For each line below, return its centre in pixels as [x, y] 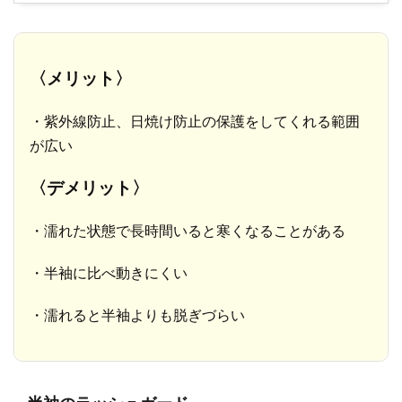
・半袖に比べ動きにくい [109, 273]
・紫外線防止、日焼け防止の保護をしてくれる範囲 [195, 121]
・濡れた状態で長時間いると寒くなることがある [188, 231]
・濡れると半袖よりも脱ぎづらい [137, 315]
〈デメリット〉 [89, 188]
